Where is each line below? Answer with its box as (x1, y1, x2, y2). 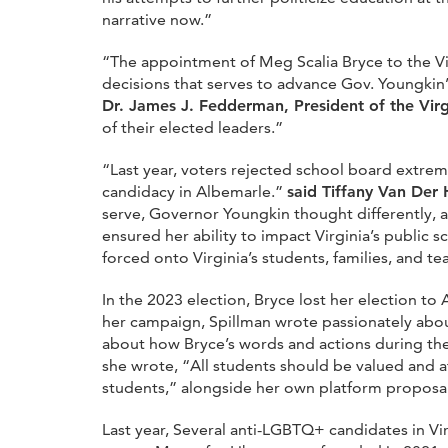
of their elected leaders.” (102, 117, 283, 137)
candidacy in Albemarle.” (102, 181, 287, 201)
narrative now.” (102, 9, 212, 29)
